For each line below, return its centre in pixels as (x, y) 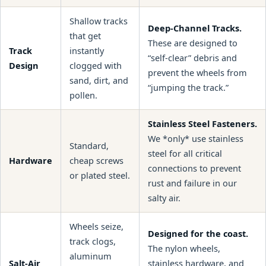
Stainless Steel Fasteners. (202, 123)
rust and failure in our (192, 183)
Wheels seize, (96, 226)
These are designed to (193, 42)
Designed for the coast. (198, 233)
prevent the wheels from (197, 72)
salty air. (164, 197)
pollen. (83, 95)
